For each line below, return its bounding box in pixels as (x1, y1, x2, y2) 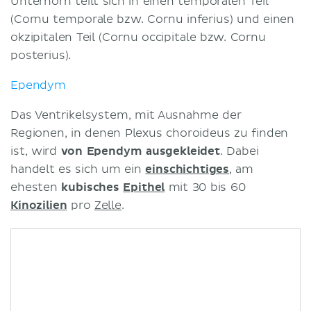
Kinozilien (10, 198, 67, 212)
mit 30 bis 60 (165, 180, 246, 194)
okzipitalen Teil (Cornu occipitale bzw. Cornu (10, 30, 266, 44)
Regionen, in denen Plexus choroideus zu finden (10, 126, 289, 140)
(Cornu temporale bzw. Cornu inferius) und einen (10, 12, 295, 26)
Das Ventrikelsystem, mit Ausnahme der (10, 108, 242, 122)
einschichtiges (145, 162, 230, 176)
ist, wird (10, 144, 61, 158)
